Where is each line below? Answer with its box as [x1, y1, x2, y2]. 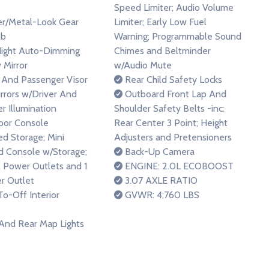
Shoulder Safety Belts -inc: [114, 103, 225, 114]
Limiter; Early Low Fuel [114, 16, 207, 28]
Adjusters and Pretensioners [114, 131, 232, 143]
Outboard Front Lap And [122, 88, 226, 100]
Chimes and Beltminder [114, 45, 211, 56]
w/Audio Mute [114, 59, 172, 71]
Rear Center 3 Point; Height [114, 117, 228, 128]
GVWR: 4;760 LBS [122, 189, 199, 201]
